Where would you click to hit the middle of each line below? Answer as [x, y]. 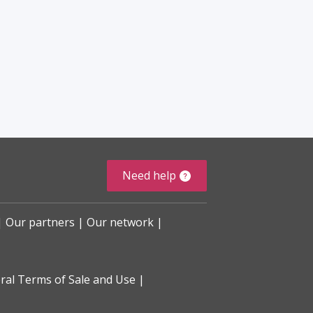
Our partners [40, 223]
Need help [150, 176]
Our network [120, 223]
